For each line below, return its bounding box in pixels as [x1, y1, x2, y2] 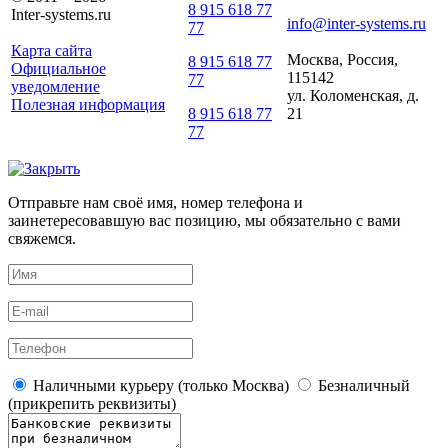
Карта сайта [11, 42, 92, 59]
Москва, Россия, [287, 51, 398, 68]
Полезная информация [11, 96, 165, 113]
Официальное [11, 60, 106, 77]
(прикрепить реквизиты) [8, 395, 176, 412]
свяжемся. [8, 230, 76, 247]
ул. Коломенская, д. [287, 87, 419, 104]
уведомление [11, 78, 100, 95]
